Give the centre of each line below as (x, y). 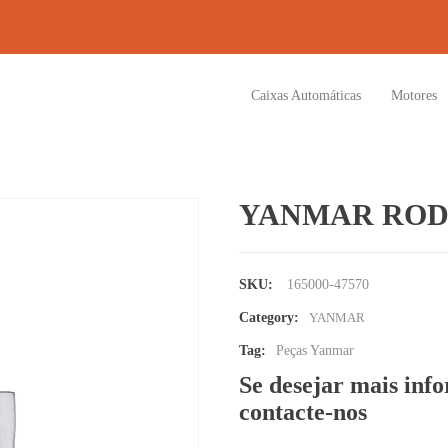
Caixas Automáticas (306, 95)
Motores (414, 95)
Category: (269, 317)
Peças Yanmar (315, 350)
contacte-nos (303, 412)
